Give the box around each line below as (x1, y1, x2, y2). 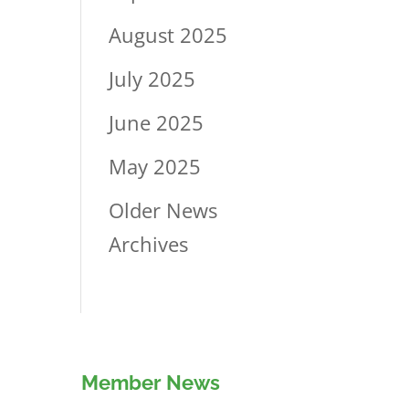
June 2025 (109, 108, 204, 136)
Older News (109, 195, 218, 224)
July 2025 (109, 64, 196, 92)
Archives (109, 229, 189, 257)
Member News (81, 371, 221, 394)
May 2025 (109, 152, 202, 180)
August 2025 (109, 20, 228, 48)
